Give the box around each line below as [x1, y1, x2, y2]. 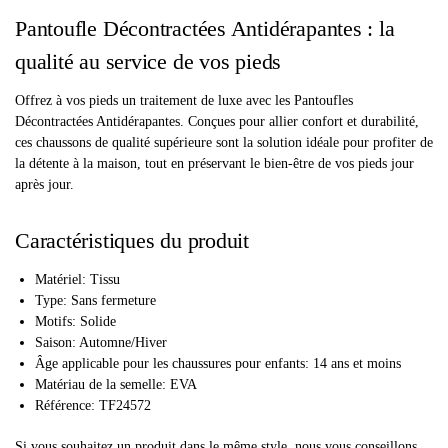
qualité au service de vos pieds [15, 49, 282, 75]
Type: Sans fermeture [35, 292, 156, 308]
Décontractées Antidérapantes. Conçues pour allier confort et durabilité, [15, 114, 419, 130]
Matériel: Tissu [35, 271, 120, 287]
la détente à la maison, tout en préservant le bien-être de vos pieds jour [15, 156, 414, 172]
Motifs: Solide [35, 313, 116, 329]
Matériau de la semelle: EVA [35, 376, 197, 392]
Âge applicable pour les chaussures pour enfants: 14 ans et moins [35, 355, 401, 371]
